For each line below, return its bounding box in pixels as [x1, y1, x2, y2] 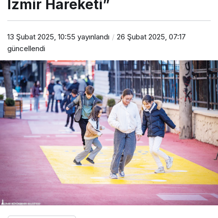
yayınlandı [75, 32, 109, 41]
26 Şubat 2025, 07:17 [117, 32, 186, 41]
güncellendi [7, 43, 45, 53]
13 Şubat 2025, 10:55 [7, 32, 75, 41]
